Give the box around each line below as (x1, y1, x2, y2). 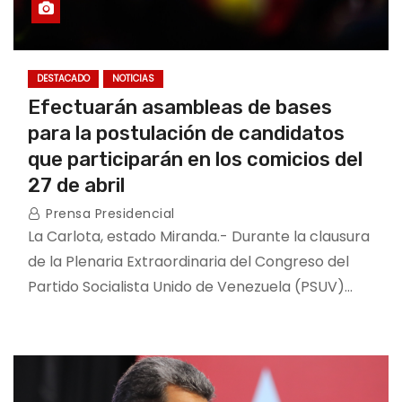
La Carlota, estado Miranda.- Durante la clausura (28, 226, 370, 247)
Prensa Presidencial (41, 205, 175, 223)
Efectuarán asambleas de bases (28, 95, 332, 119)
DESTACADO (37, 72, 90, 85)
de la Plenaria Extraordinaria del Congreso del (28, 251, 349, 272)
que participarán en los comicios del (28, 147, 363, 171)
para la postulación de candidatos (28, 121, 345, 145)
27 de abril (28, 173, 125, 197)
